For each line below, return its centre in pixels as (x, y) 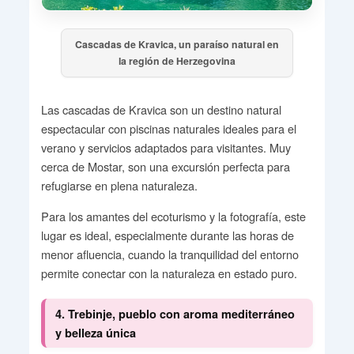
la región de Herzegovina (177, 60)
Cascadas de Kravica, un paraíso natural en (177, 44)
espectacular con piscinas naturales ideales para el (168, 128)
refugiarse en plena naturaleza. (119, 185)
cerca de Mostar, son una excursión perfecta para (165, 166)
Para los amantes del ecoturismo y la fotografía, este (173, 216)
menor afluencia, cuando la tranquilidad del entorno (169, 254)
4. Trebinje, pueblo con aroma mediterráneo (175, 314)
